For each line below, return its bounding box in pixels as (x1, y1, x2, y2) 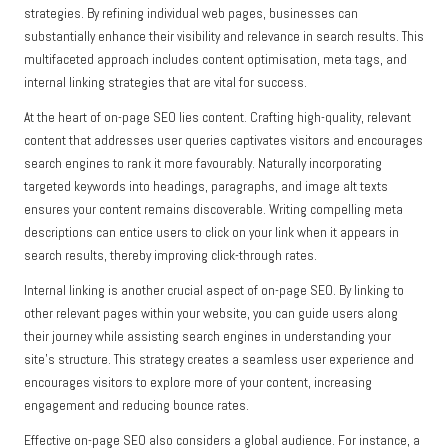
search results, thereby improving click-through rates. (24, 247, 317, 265)
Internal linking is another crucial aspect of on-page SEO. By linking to (24, 282, 404, 300)
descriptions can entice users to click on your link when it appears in (24, 224, 399, 242)
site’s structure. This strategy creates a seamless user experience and (24, 351, 414, 369)
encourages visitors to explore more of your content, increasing (24, 374, 372, 392)
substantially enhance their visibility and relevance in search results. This (24, 28, 424, 46)
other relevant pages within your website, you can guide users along (24, 305, 398, 323)
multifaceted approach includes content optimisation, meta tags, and (24, 51, 407, 69)
